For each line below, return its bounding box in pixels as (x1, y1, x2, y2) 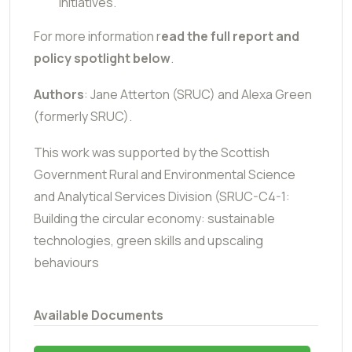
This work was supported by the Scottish (34, 143, 269, 161)
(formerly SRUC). (34, 107, 132, 125)
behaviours (34, 253, 99, 271)
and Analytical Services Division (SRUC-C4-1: (34, 187, 290, 205)
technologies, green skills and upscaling (34, 231, 263, 249)
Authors (34, 85, 84, 103)
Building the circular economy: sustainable (34, 209, 275, 227)
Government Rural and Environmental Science (34, 165, 295, 183)
